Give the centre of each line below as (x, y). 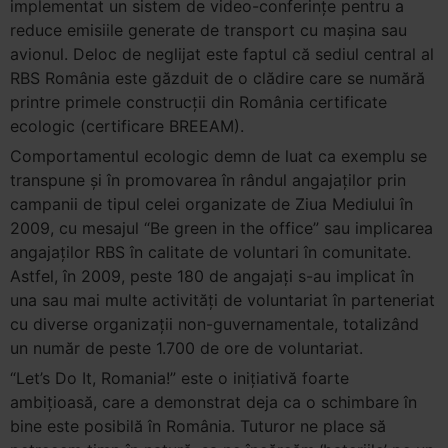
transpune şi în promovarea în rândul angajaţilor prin (208, 180)
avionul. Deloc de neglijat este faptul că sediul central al (222, 54)
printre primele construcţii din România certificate (198, 102)
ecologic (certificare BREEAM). (127, 126)
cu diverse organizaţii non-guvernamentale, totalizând (214, 324)
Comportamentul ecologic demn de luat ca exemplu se (218, 156)
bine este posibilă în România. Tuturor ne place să (198, 426)
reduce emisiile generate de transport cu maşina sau (208, 30)
